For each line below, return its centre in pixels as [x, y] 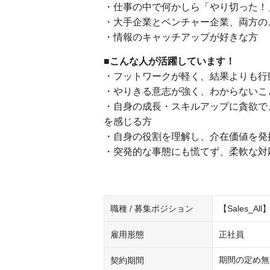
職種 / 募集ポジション [152, 209]
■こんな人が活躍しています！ [169, 61]
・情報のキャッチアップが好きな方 [181, 37]
